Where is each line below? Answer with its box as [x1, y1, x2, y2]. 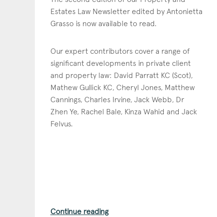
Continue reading [50, 206, 108, 216]
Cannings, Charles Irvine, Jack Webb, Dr [50, 94, 184, 104]
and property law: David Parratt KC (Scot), [50, 70, 193, 80]
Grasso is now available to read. [50, 18, 157, 28]
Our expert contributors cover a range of [50, 46, 190, 56]
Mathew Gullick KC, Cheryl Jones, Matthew [50, 82, 195, 92]
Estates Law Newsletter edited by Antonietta [50, 6, 202, 16]
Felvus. [50, 119, 73, 128]
